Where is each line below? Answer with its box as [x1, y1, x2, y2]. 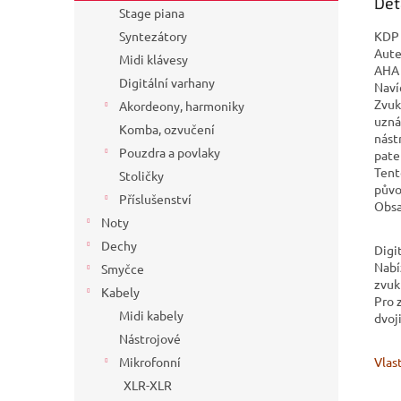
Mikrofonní [119, 354, 181, 370]
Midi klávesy [119, 51, 188, 67]
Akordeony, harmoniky [119, 98, 244, 114]
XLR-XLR [124, 377, 172, 393]
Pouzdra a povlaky [119, 144, 220, 160]
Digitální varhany [119, 74, 215, 90]
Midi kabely [119, 307, 183, 323]
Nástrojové [119, 330, 181, 346]
